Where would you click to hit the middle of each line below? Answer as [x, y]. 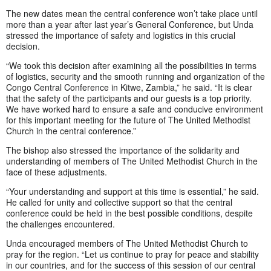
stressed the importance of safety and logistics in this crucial [121, 35]
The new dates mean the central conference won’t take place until [132, 13]
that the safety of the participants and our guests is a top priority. [129, 98]
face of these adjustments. [57, 171]
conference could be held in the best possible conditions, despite [129, 213]
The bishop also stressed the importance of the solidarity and [123, 150]
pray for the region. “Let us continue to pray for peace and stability [132, 254]
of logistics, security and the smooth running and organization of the [135, 76]
